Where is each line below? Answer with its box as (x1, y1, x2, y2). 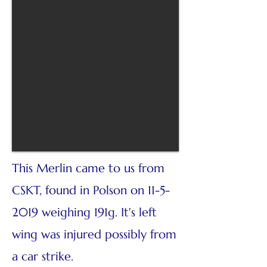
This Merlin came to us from (12, 161, 164, 176)
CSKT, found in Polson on (12, 183, 148, 198)
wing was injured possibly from (12, 227, 176, 242)
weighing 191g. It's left (38, 205, 157, 220)
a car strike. (12, 249, 73, 264)
